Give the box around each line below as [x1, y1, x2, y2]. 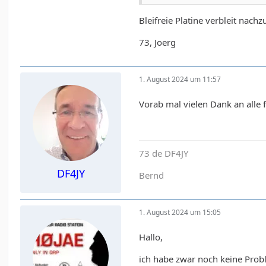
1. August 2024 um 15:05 [139, 207, 221, 217]
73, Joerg [139, 36, 176, 49]
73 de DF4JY [139, 147, 189, 160]
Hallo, [139, 231, 163, 243]
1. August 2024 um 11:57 [139, 74, 221, 84]
